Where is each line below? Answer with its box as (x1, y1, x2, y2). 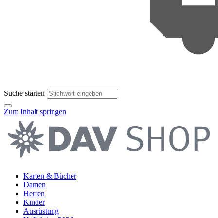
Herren (23, 189, 45, 198)
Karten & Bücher (23, 172, 76, 181)
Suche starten (4, 89, 45, 98)
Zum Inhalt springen (4, 108, 66, 116)
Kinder (23, 198, 45, 207)
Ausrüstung (23, 207, 59, 216)
